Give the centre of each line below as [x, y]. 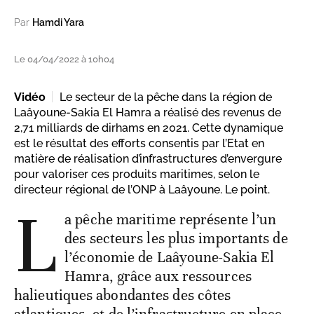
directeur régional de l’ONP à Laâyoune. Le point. [142, 189]
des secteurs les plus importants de [176, 238]
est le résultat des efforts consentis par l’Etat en [139, 143]
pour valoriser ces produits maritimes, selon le [137, 174]
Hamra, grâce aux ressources [158, 276]
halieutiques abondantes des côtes [123, 295]
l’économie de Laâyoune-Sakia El [170, 257]
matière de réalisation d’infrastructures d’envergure [148, 158]
